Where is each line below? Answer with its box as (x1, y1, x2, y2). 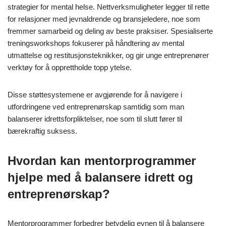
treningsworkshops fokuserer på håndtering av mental (8, 39, 184, 48)
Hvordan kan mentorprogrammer (8, 154, 196, 168)
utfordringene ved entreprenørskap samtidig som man (8, 102, 184, 111)
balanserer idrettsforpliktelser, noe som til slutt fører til (8, 115, 182, 124)
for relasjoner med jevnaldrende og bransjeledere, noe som (8, 15, 200, 24)
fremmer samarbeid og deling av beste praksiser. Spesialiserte (8, 27, 213, 36)
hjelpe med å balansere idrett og (8, 171, 193, 185)
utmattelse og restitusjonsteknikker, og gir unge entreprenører (8, 51, 209, 60)
